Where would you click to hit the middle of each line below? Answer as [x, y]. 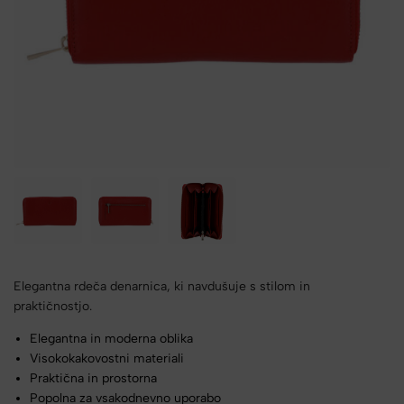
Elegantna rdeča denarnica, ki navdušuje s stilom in [162, 286]
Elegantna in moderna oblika [112, 338]
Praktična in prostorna [94, 378]
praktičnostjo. [53, 306]
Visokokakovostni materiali [107, 358]
